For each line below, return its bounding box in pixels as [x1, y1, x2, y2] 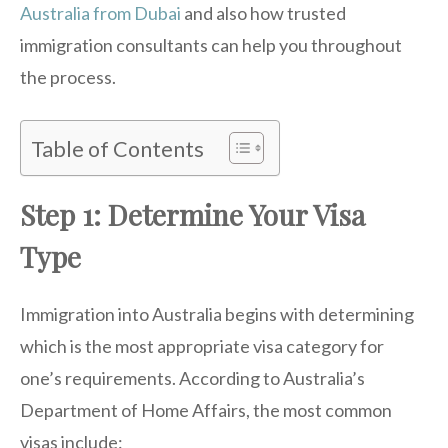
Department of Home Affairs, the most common [20, 398, 392, 421]
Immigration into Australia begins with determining [20, 302, 414, 325]
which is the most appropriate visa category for [20, 334, 384, 357]
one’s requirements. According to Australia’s [20, 366, 365, 389]
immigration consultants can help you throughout [20, 33, 402, 56]
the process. [20, 65, 116, 88]
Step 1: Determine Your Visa [20, 195, 365, 233]
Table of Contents [31, 135, 204, 162]
